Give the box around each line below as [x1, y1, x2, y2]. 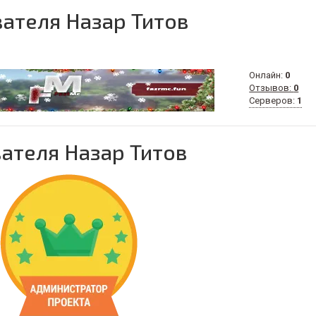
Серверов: [249, 95, 298, 106]
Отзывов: [249, 83, 294, 93]
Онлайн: [249, 70, 286, 80]
